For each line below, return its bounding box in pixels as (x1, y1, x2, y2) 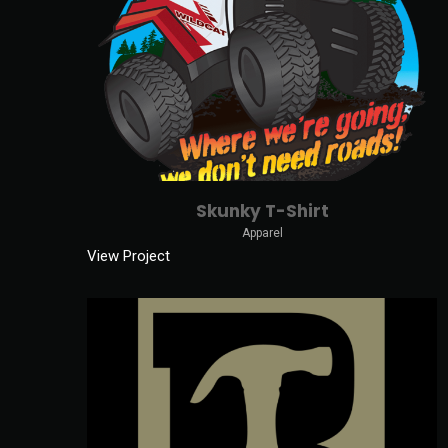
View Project (87, 246, 170, 265)
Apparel (241, 225, 283, 240)
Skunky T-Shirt (195, 198, 329, 223)
